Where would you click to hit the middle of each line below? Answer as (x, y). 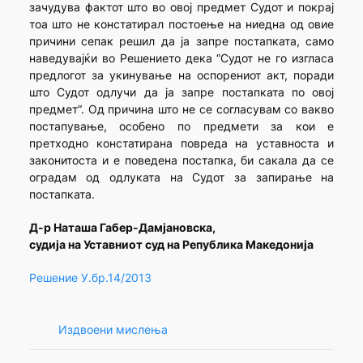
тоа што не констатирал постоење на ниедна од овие (181, 24)
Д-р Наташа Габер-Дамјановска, (122, 228)
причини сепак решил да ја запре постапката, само (181, 41)
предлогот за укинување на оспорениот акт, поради (181, 75)
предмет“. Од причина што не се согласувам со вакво (181, 109)
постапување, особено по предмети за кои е (181, 126)
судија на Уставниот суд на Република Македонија (171, 245)
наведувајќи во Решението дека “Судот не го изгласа (181, 58)
